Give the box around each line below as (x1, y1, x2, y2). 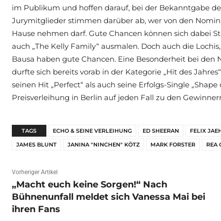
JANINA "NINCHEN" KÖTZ (68, 141, 140, 148)
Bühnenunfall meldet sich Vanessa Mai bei (12, 191, 205, 203)
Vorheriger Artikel (12, 169, 58, 176)
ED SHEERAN (143, 127, 179, 135)
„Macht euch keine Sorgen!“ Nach (12, 179, 167, 190)
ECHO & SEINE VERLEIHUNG (53, 127, 132, 135)
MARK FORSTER (150, 141, 195, 148)
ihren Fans (12, 204, 60, 215)
